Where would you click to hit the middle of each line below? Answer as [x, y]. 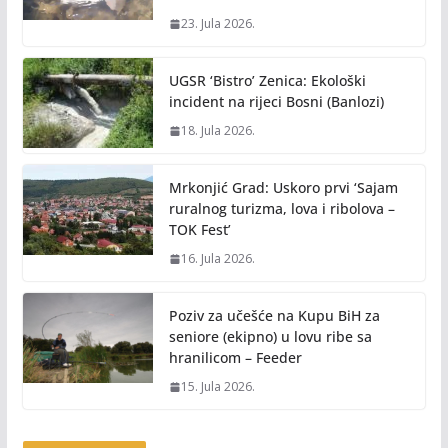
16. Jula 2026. [217, 259]
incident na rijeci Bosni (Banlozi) [276, 102]
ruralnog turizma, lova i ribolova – [281, 209]
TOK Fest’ [199, 230]
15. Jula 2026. [217, 387]
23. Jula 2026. [217, 24]
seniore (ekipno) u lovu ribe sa [270, 337]
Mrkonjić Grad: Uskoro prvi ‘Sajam [283, 188]
